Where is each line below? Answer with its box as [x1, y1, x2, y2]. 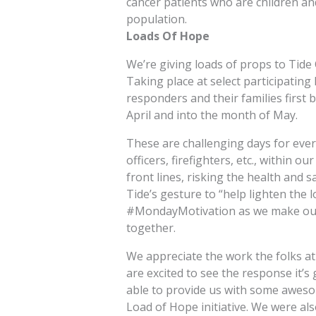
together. [126, 220, 176, 236]
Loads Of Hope [126, 28, 209, 44]
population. [126, 11, 187, 28]
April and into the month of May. [126, 107, 298, 123]
